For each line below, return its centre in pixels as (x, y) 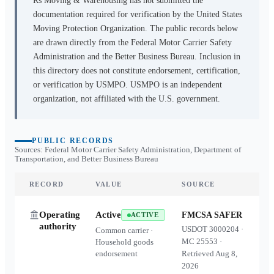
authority (58, 226)
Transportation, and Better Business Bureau (87, 159)
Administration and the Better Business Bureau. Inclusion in (137, 57)
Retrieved (199, 254)
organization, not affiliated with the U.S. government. (127, 99)
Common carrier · (124, 230)
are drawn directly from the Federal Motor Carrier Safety (132, 43)
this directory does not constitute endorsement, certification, (137, 71)
